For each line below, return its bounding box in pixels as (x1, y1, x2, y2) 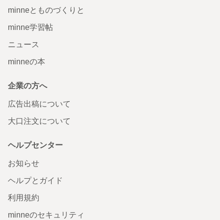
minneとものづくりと (8, 5, 84, 14)
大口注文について (8, 116, 71, 125)
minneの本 (8, 57, 45, 66)
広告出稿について (8, 99, 71, 108)
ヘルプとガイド (8, 176, 63, 185)
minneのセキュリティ (8, 210, 84, 219)
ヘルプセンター (8, 140, 63, 149)
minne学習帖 (8, 23, 53, 31)
